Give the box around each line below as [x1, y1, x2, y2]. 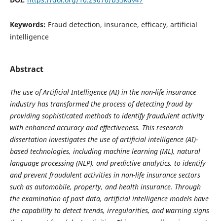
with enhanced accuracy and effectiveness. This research [9, 123, 183, 133]
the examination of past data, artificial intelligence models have [9, 194, 209, 204]
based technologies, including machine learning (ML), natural [9, 147, 200, 156]
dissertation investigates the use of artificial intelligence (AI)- [9, 135, 198, 145]
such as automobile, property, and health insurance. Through [9, 182, 201, 192]
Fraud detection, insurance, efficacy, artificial [47, 19, 197, 29]
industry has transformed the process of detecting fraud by [9, 99, 192, 109]
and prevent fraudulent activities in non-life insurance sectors [9, 170, 200, 180]
